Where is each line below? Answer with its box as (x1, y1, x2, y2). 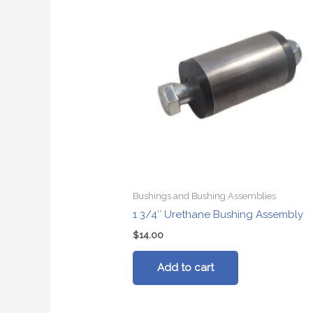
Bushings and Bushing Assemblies (133, 190, 277, 201)
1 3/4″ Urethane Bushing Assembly (133, 208, 304, 221)
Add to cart (157, 261, 214, 274)
